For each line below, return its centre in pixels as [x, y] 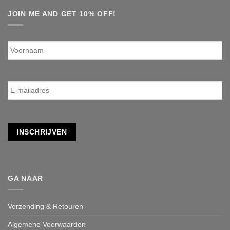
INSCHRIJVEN [42, 132]
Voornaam [25, 40]
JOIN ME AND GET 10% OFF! [62, 14]
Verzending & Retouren [45, 206]
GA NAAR [25, 178]
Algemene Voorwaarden [47, 224]
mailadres [25, 89]
